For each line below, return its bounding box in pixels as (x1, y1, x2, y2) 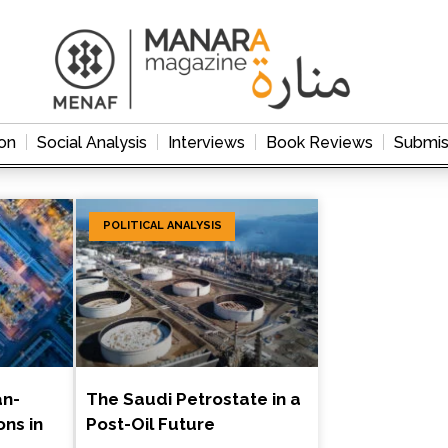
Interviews (168, 132, 245, 152)
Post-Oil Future (86, 414, 216, 435)
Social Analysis (37, 132, 147, 152)
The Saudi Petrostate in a (86, 389, 302, 410)
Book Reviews (266, 132, 373, 152)
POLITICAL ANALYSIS (102, 219, 222, 233)
